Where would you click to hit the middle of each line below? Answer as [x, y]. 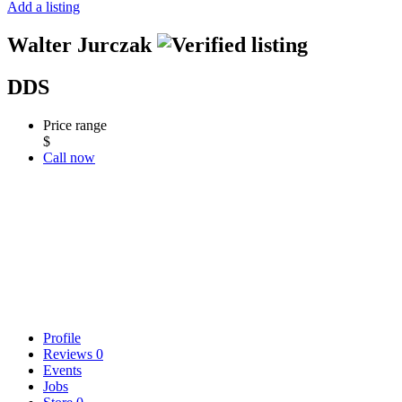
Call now [69, 157]
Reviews [70, 354]
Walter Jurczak [82, 44]
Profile [62, 337]
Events [62, 370]
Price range [75, 125]
